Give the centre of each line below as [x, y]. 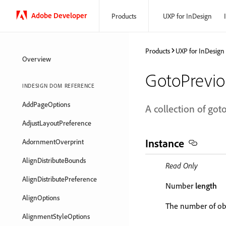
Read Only [182, 165]
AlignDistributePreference [60, 179]
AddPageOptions [46, 104]
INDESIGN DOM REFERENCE [59, 86]
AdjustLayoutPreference [57, 123]
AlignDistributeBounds [54, 160]
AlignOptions [41, 197]
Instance [165, 143]
